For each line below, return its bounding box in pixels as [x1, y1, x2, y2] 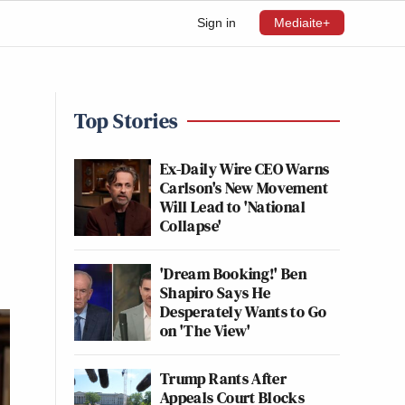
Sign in [197, 15, 236, 30]
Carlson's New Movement [160, 176, 328, 199]
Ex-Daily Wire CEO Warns [160, 157, 330, 180]
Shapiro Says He [160, 281, 271, 304]
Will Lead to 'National [160, 195, 306, 218]
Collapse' [160, 214, 222, 237]
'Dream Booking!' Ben [160, 262, 307, 285]
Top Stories [74, 106, 178, 136]
